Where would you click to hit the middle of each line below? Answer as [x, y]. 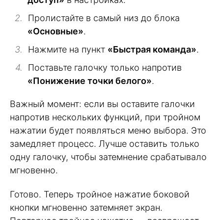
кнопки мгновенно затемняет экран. [86, 207]
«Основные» [55, 31]
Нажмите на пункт [68, 50]
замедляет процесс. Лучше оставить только [105, 144]
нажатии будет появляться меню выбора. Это [108, 131]
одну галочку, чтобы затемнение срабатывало [108, 157]
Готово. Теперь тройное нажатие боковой [100, 194]
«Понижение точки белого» [90, 81]
